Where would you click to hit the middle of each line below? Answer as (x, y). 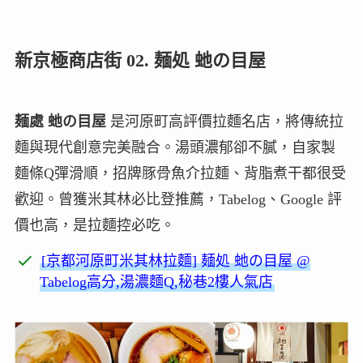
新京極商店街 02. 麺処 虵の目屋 (140, 60)
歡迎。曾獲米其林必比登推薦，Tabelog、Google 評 (178, 199)
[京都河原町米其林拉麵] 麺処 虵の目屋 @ (176, 261)
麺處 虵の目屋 (60, 121)
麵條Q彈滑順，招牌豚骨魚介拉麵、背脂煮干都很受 (180, 173)
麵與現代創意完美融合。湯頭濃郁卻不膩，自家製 (175, 147)
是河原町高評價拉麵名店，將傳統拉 (224, 121)
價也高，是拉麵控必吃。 (94, 225)
